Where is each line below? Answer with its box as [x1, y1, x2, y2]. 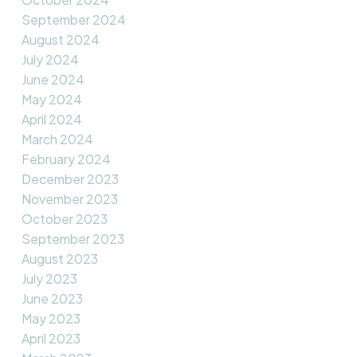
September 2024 [21, 10, 126, 28]
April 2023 [21, 329, 80, 347]
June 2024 [21, 70, 84, 88]
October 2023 [21, 210, 108, 227]
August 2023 [21, 249, 98, 267]
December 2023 [21, 170, 119, 187]
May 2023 [21, 309, 80, 327]
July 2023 [21, 269, 77, 287]
